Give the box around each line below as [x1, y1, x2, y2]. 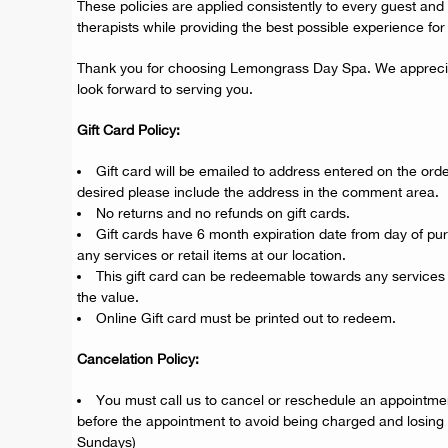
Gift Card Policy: [77, 122, 180, 138]
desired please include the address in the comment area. [77, 184, 439, 200]
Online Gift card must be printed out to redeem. [96, 310, 396, 326]
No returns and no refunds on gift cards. [96, 205, 350, 221]
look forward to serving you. [77, 81, 253, 97]
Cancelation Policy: [77, 351, 199, 367]
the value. [77, 289, 139, 305]
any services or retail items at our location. [77, 247, 346, 263]
